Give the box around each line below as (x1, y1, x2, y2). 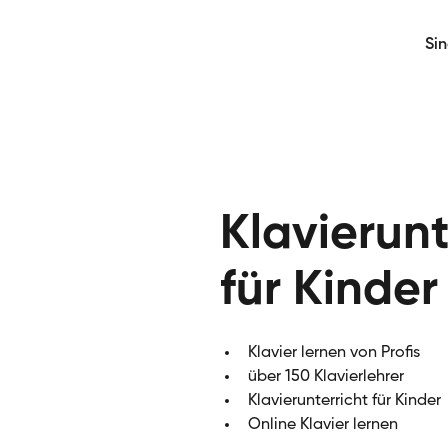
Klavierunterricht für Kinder (247, 392, 441, 409)
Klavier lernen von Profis (247, 344, 420, 361)
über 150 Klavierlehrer (247, 368, 404, 385)
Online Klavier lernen (247, 416, 398, 433)
